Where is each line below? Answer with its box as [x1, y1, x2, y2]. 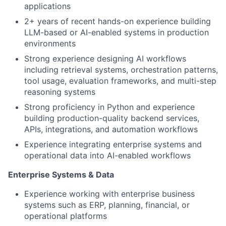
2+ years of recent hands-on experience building [24, 16, 211, 27]
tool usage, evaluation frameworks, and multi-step [24, 76, 216, 86]
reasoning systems [24, 87, 95, 97]
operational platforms [24, 211, 107, 221]
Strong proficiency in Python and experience [24, 102, 195, 112]
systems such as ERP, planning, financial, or [24, 200, 190, 210]
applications [24, 1, 71, 12]
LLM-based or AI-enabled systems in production [24, 27, 209, 38]
